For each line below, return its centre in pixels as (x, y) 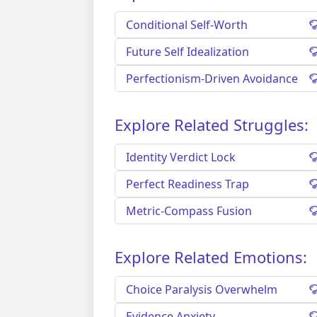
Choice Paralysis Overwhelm (202, 290)
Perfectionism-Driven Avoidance (212, 79)
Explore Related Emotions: (211, 257)
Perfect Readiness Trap (188, 184)
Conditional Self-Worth (187, 25)
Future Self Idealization (188, 52)
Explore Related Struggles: (212, 125)
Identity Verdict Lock (181, 157)
